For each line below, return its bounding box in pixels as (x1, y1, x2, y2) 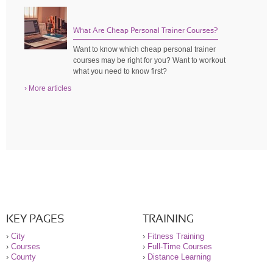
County (11, 252, 36, 261)
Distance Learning (147, 252, 211, 261)
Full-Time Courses (147, 241, 212, 251)
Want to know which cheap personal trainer (73, 44, 216, 54)
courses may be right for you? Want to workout (73, 55, 225, 65)
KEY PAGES (6, 213, 64, 225)
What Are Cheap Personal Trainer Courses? (73, 26, 218, 34)
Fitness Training (147, 231, 204, 241)
